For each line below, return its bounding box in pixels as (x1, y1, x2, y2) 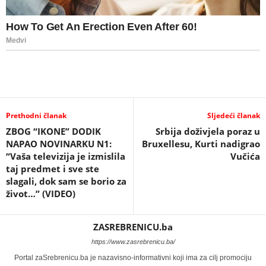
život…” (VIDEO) (6, 188, 75, 200)
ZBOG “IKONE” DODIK (6, 125, 101, 138)
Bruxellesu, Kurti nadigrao (142, 138, 260, 150)
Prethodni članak (6, 110, 66, 121)
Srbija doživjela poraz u (156, 125, 260, 138)
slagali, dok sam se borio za (6, 175, 126, 188)
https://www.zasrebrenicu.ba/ (91, 238, 175, 246)
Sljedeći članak (207, 110, 260, 121)
